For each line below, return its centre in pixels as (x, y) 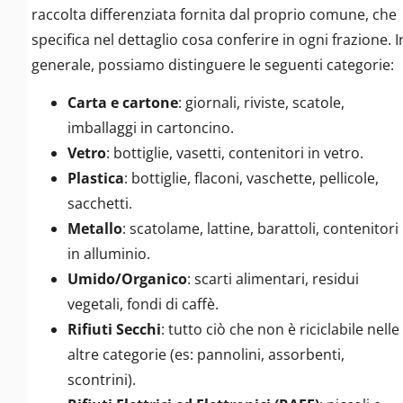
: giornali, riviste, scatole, (261, 103)
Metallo (95, 229)
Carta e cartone (123, 103)
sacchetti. (100, 204)
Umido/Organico (127, 279)
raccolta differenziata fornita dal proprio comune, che (214, 14)
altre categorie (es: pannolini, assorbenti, (206, 355)
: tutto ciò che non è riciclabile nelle (280, 330)
